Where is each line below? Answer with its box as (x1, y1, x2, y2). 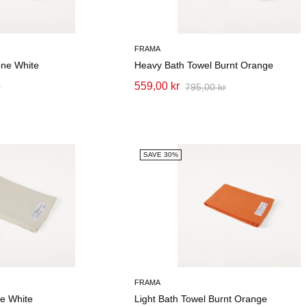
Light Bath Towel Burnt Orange (134, 293, 268, 304)
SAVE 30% (143, 151, 179, 158)
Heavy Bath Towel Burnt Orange (134, 60, 274, 71)
